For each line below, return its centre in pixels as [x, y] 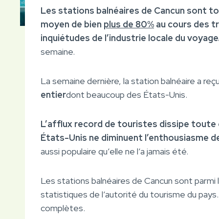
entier [53, 94]
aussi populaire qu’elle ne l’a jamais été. [114, 151]
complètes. [63, 208]
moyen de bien [72, 24]
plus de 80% [129, 24]
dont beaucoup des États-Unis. [127, 94]
